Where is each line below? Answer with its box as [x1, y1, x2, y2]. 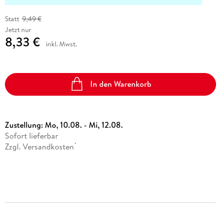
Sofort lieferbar [4, 130, 58, 141]
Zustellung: [4, 119, 45, 130]
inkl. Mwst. [45, 38, 77, 49]
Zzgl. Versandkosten [4, 141, 74, 152]
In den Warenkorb [90, 78, 152, 90]
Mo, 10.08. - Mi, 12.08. [44, 119, 123, 130]
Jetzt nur [4, 24, 31, 35]
